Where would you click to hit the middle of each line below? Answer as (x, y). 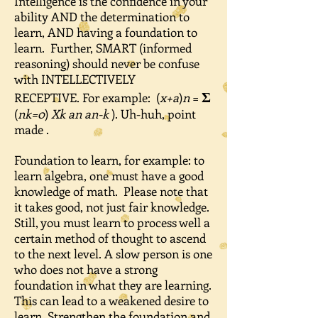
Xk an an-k (80, 114)
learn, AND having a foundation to (106, 32)
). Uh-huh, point (152, 114)
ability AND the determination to (102, 16)
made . (33, 129)
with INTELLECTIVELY (75, 79)
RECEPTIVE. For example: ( (87, 97)
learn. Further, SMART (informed (103, 48)
